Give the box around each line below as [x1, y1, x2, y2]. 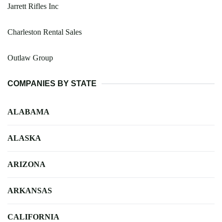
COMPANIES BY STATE [7, 79, 97, 88]
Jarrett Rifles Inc [7, 1, 58, 10]
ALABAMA [7, 107, 50, 116]
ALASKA [7, 133, 41, 142]
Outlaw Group [7, 53, 53, 62]
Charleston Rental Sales [7, 27, 82, 36]
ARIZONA [7, 160, 46, 168]
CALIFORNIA [7, 212, 59, 221]
